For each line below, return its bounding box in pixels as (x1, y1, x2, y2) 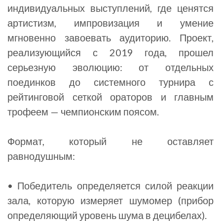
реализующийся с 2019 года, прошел (7, 46, 214, 58)
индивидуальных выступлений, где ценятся (7, 2, 214, 14)
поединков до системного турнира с (7, 76, 214, 88)
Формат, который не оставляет (7, 135, 214, 147)
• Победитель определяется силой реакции (7, 180, 214, 191)
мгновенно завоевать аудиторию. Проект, (7, 32, 214, 43)
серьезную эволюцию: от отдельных (7, 61, 214, 73)
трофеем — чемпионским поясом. (7, 106, 159, 117)
